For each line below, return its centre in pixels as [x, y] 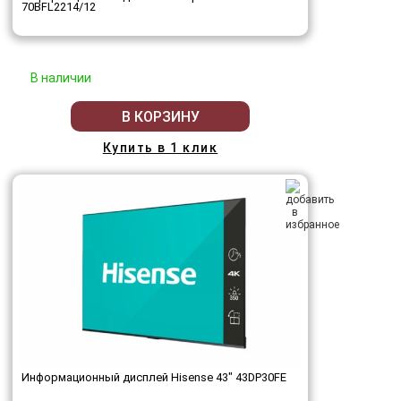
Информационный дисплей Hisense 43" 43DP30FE [154, 377]
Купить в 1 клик [160, 148]
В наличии [61, 78]
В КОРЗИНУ [160, 116]
